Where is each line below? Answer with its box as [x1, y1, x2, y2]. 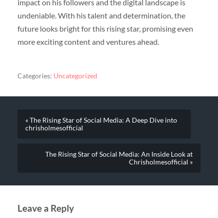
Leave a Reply [17, 202, 74, 214]
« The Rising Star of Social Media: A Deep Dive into [25, 116, 177, 124]
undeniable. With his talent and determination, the [17, 10, 185, 20]
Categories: [17, 72, 52, 80]
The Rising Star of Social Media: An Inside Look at [45, 150, 193, 158]
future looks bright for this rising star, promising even [17, 23, 193, 33]
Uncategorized [53, 72, 97, 80]
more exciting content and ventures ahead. [17, 36, 159, 46]
